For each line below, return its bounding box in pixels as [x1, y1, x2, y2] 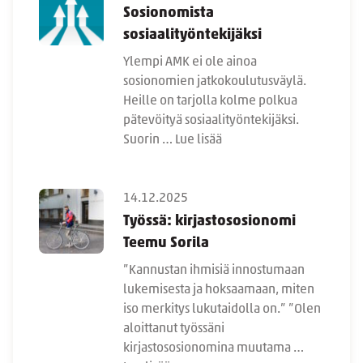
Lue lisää [175, 134, 222, 147]
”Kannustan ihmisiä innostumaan [123, 264, 305, 278]
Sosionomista [123, 6, 214, 22]
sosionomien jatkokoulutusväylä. [123, 75, 306, 89]
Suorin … [123, 134, 175, 147]
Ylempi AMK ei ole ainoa [123, 56, 257, 70]
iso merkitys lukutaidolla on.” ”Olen [123, 303, 321, 317]
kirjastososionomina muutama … [123, 342, 304, 356]
